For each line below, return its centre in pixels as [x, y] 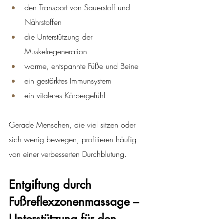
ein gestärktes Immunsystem [68, 80]
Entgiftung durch [52, 184]
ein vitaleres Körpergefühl [65, 95]
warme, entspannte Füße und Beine [81, 66]
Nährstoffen [43, 22]
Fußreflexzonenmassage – [76, 201]
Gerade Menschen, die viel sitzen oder [73, 124]
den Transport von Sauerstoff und [78, 7]
